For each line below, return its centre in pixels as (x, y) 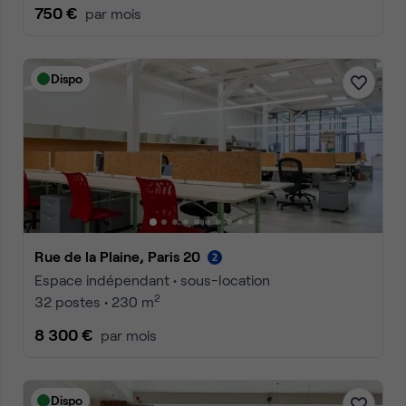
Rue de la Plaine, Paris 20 (122, 256)
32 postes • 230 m (94, 301)
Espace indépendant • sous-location (152, 280)
